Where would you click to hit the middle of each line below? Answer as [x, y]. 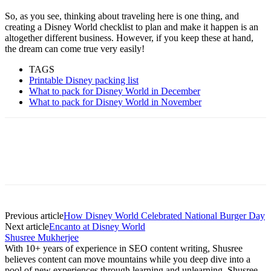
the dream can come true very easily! [75, 49]
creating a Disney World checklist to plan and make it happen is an [132, 27]
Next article [27, 227]
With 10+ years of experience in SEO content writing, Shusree [124, 249]
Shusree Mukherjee [42, 238]
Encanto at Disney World [97, 227]
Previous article [34, 216]
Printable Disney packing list [84, 80]
